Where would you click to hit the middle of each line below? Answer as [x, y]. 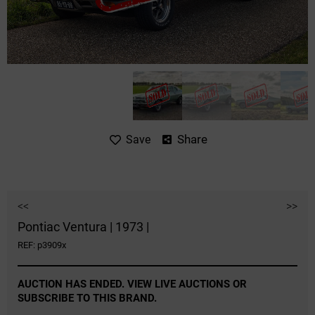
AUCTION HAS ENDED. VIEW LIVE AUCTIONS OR [132, 284]
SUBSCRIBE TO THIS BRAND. [87, 298]
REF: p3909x [42, 245]
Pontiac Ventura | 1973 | [83, 227]
